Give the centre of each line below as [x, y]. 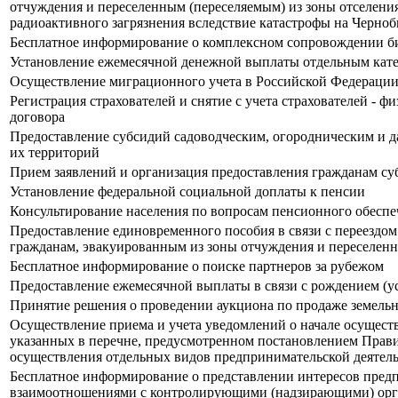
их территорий [55, 153]
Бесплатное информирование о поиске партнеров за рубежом [197, 267]
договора [37, 117]
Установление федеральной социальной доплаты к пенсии [187, 192]
